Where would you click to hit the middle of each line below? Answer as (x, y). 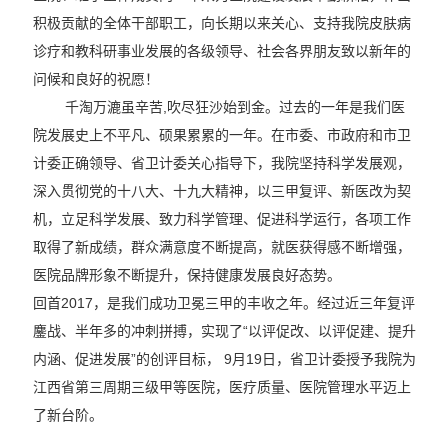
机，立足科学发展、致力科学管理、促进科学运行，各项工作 (221, 219)
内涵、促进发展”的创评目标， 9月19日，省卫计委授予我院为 (224, 359)
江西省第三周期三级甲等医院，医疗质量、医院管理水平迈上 (221, 387)
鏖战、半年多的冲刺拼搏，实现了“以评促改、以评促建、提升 (224, 331)
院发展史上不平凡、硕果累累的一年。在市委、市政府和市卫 (221, 135)
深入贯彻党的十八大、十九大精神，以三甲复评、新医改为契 (221, 191)
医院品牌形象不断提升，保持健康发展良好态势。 (186, 275)
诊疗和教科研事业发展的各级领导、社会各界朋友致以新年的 (221, 51)
